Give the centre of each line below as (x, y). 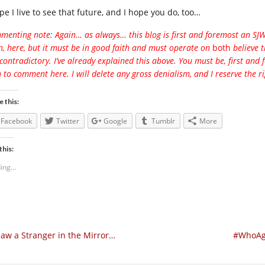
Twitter (68, 121)
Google (115, 121)
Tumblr (163, 121)
